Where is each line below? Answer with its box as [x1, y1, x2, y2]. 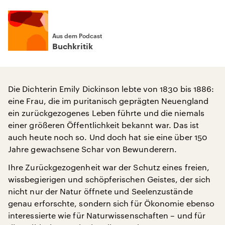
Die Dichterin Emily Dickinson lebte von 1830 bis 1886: [8, 84, 214, 93]
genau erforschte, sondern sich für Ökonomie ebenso [8, 198, 214, 208]
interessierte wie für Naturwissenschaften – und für [8, 210, 206, 220]
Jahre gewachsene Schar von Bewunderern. [8, 144, 177, 154]
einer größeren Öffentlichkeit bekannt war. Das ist [8, 120, 199, 130]
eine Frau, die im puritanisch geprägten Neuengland [8, 96, 208, 105]
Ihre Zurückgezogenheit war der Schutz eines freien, [8, 162, 210, 172]
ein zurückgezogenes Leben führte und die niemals [8, 108, 204, 118]
